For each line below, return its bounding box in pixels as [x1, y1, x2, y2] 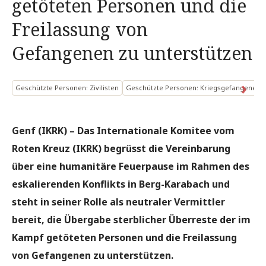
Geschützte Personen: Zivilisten [15, 83, 119, 92]
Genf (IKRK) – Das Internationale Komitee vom [12, 124, 235, 137]
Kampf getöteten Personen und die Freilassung [12, 231, 237, 244]
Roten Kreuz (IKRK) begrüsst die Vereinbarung [12, 142, 230, 155]
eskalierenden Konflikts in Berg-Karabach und [12, 178, 230, 191]
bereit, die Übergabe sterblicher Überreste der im [12, 213, 251, 226]
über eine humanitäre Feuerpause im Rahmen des [12, 160, 249, 173]
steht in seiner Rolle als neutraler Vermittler [12, 195, 225, 208]
